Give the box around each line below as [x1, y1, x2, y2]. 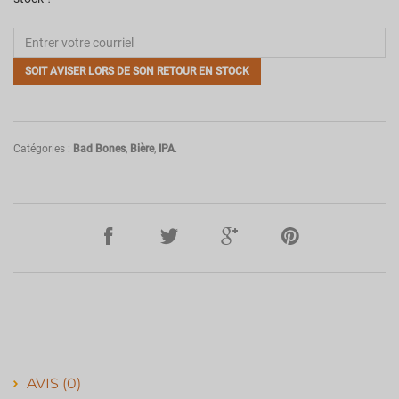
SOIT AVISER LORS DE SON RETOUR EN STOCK [25, 65, 249, 78]
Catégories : [13, 142, 73, 156]
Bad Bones [73, 142, 126, 156]
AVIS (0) [27, 375, 81, 393]
